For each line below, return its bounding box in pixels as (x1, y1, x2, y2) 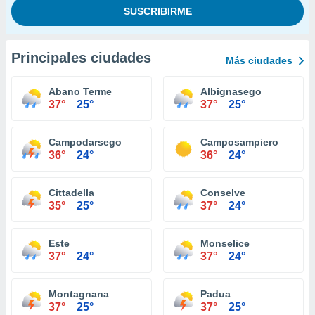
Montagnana (49, 288, 109, 300)
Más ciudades (226, 55, 292, 66)
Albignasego (200, 86, 262, 97)
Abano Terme (49, 86, 112, 97)
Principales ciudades (11, 50, 151, 65)
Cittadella (49, 187, 94, 198)
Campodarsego (49, 136, 122, 148)
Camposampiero (200, 136, 278, 148)
